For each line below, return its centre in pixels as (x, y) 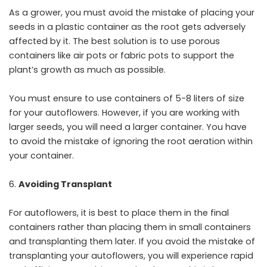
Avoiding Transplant (65, 184)
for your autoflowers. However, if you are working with (124, 113)
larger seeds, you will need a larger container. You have (128, 127)
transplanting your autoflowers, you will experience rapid (131, 256)
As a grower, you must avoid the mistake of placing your (132, 13)
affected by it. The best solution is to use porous (114, 41)
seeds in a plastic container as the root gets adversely (127, 27)
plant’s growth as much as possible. (87, 70)
